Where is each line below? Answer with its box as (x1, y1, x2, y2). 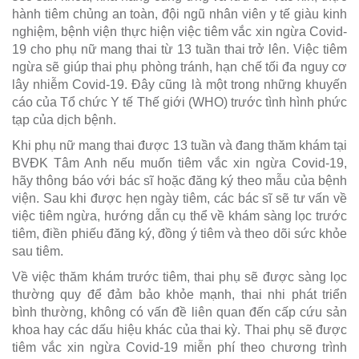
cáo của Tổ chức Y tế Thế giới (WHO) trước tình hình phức (12, 95, 347, 110)
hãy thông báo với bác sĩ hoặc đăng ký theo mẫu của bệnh (12, 174, 347, 188)
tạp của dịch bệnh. (12, 113, 116, 127)
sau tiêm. (12, 244, 63, 259)
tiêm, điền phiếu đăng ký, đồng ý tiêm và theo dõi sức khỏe (12, 227, 347, 241)
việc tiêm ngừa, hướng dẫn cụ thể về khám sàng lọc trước (12, 209, 347, 224)
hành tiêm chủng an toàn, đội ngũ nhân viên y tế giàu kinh (12, 7, 347, 22)
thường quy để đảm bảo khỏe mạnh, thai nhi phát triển (12, 288, 347, 302)
